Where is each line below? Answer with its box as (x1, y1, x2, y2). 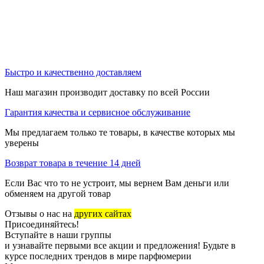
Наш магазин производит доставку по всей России (5, 87, 210, 98)
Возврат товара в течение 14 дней (5, 158, 141, 169)
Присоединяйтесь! (5, 219, 79, 230)
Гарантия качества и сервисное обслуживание (5, 107, 190, 118)
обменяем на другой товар (5, 189, 111, 199)
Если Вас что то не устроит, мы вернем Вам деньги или (5, 178, 229, 189)
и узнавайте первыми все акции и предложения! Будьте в (5, 240, 236, 251)
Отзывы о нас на (5, 209, 74, 219)
